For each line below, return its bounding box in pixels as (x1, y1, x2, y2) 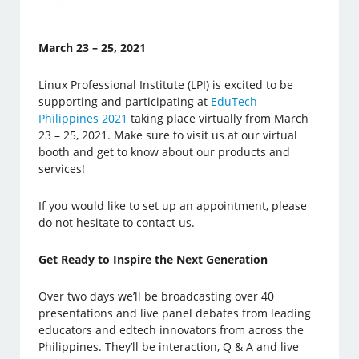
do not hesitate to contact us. (38, 214, 196, 230)
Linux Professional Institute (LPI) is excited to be (38, 76, 294, 92)
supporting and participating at (38, 93, 212, 109)
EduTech (211, 93, 258, 109)
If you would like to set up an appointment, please (38, 197, 308, 213)
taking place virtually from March (127, 110, 309, 126)
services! (38, 160, 86, 176)
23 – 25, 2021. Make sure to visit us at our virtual (38, 127, 298, 143)
